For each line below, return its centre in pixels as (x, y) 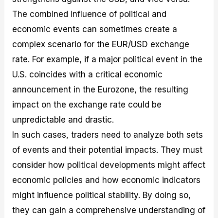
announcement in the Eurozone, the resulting (100, 90)
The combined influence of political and (90, 14)
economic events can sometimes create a (95, 29)
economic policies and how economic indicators (107, 180)
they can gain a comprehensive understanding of (109, 210)
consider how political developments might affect (109, 165)
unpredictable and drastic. (63, 120)
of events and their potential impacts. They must (108, 150)
